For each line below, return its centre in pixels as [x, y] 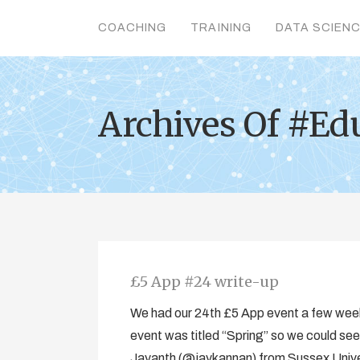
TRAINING [221, 28]
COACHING [132, 28]
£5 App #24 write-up [204, 282]
